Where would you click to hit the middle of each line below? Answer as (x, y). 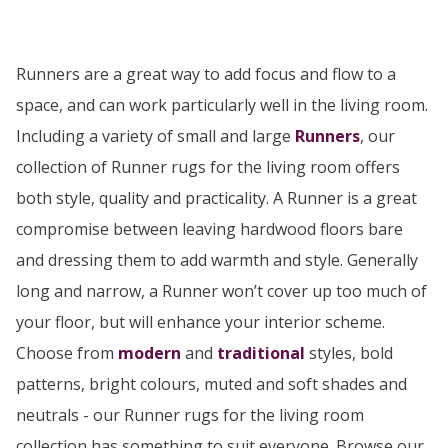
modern (149, 353)
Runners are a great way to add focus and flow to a (206, 74)
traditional (261, 353)
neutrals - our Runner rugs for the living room (190, 415)
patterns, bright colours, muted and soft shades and (211, 384)
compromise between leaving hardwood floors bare (209, 229)
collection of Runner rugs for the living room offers (208, 167)
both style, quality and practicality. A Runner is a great (216, 198)
